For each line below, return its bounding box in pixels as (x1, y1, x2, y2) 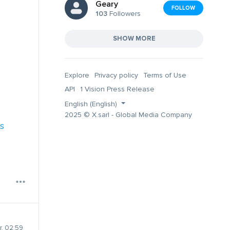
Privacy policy (94, 70, 138, 80)
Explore (65, 70, 89, 80)
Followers (107, 9, 141, 18)
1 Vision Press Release (80, 84, 155, 93)
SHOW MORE (112, 34, 156, 43)
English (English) (65, 99, 119, 108)
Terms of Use (143, 70, 186, 80)
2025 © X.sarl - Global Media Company (65, 110, 192, 119)
